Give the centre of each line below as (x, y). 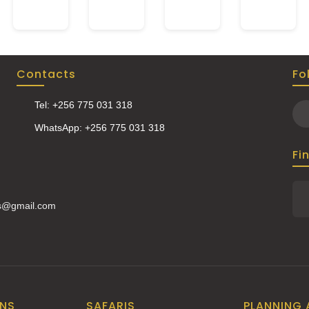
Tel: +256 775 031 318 (83, 104)
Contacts (46, 74)
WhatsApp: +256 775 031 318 (100, 127)
